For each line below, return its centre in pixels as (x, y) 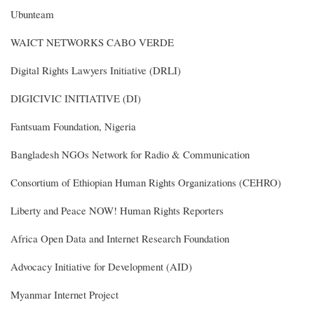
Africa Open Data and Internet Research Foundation (120, 238)
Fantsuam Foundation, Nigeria (73, 126)
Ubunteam (32, 14)
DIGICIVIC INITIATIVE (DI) (76, 98)
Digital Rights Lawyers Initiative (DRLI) (96, 70)
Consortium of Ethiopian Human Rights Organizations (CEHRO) (146, 182)
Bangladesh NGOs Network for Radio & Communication (130, 154)
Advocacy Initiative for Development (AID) (101, 266)
